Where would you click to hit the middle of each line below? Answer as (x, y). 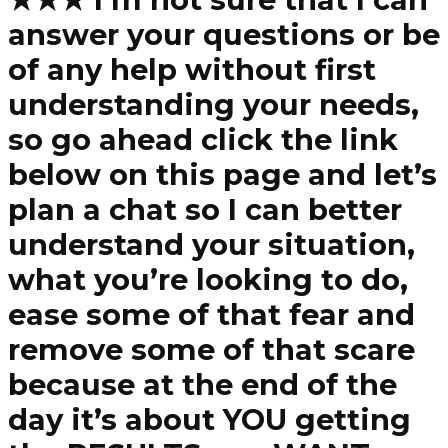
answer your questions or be (224, 35)
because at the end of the (202, 385)
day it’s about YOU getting (209, 420)
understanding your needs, (213, 105)
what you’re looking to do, (208, 280)
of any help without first (192, 70)
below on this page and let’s (222, 175)
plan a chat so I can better (205, 210)
